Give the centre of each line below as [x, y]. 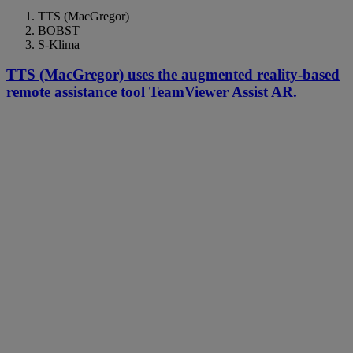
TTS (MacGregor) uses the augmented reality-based [173, 75]
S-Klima [59, 44]
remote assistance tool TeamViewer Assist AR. [152, 92]
